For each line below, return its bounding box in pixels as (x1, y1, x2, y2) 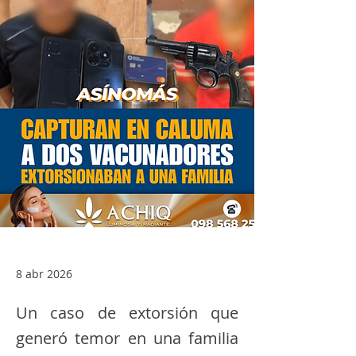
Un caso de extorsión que (16, 302, 238, 323)
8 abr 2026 (16, 266, 72, 281)
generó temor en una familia (16, 327, 238, 349)
